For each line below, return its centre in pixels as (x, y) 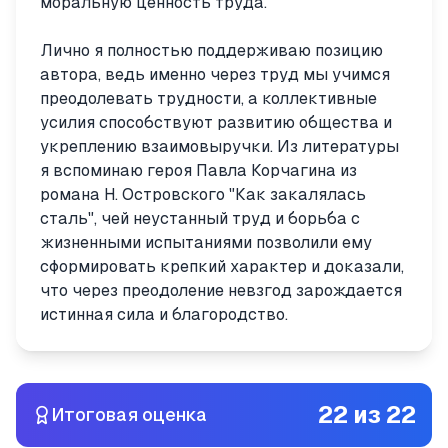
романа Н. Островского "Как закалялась (203, 194)
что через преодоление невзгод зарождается (221, 290)
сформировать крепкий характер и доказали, (222, 266)
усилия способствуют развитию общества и (216, 122)
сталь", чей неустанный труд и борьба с (200, 218)
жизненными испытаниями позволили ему (206, 242)
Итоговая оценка (129, 414)
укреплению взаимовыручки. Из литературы (219, 146)
